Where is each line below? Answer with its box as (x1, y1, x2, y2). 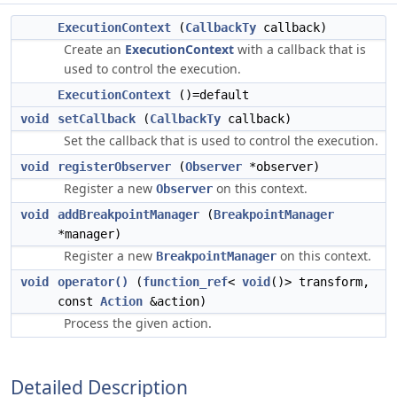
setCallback (58, 112, 136, 126)
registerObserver (58, 160, 171, 174)
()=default (171, 88, 249, 102)
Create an (64, 41, 125, 58)
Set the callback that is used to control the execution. (64, 132, 378, 149)
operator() (58, 275, 128, 289)
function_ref (143, 275, 228, 289)
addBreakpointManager (58, 207, 199, 222)
